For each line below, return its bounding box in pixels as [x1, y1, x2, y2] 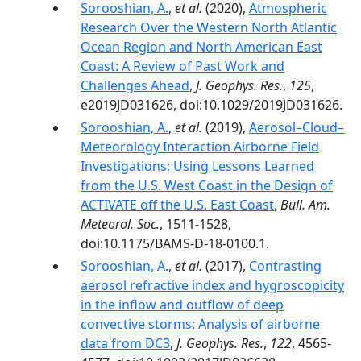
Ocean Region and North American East [81, 38, 322, 56]
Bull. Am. [280, 196, 330, 214]
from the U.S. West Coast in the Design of [81, 176, 333, 194]
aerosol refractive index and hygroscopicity [81, 276, 344, 294]
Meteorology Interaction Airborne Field [81, 138, 319, 156]
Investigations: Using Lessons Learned [81, 157, 314, 175]
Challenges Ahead [81, 77, 189, 94]
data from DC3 [81, 334, 170, 352]
